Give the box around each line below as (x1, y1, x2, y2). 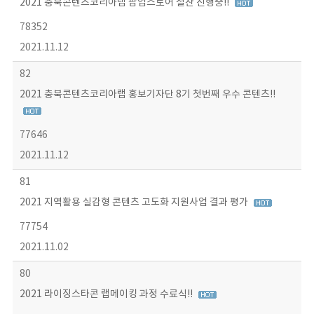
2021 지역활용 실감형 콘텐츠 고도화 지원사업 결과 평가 (19, 197, 250, 208)
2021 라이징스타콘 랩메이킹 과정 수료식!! (19, 289, 195, 300)
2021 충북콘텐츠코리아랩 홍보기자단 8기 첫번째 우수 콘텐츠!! (19, 89, 275, 100)
